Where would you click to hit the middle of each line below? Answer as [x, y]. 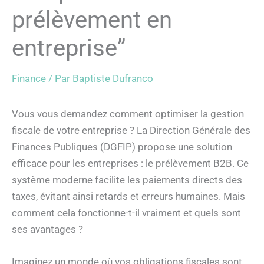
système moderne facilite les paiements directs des [127, 179]
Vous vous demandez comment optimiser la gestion [128, 113]
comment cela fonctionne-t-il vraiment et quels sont [126, 212]
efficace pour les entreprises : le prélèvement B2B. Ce [130, 163]
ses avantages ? [47, 229]
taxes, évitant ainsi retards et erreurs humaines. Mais [128, 196]
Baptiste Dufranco [113, 78]
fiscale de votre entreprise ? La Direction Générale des [131, 130]
